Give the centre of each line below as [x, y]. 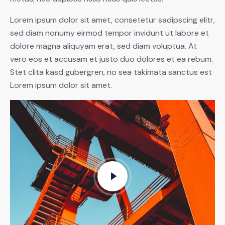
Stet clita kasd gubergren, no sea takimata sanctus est [111, 72]
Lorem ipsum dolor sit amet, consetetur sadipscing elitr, [113, 20]
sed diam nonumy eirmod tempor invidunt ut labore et [109, 33]
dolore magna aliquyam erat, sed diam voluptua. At [103, 46]
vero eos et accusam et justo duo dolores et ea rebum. [111, 59]
